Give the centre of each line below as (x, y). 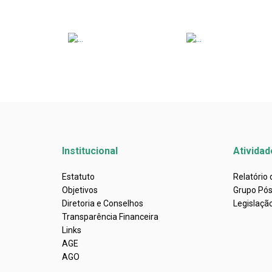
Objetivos (80, 190)
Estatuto (78, 177)
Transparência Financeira (110, 217)
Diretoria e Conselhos (103, 203)
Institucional (90, 151)
